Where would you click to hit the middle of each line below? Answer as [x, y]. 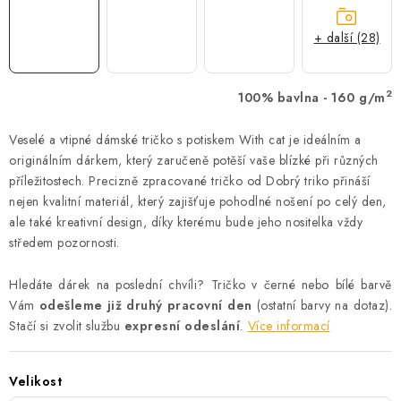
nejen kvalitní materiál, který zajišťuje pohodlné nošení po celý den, [198, 201]
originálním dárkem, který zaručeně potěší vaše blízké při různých [194, 160]
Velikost [35, 381]
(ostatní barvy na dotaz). [324, 305]
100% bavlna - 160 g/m [312, 97]
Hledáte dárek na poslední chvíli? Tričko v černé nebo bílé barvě [200, 284]
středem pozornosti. [64, 242]
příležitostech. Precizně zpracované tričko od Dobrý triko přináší [190, 180]
